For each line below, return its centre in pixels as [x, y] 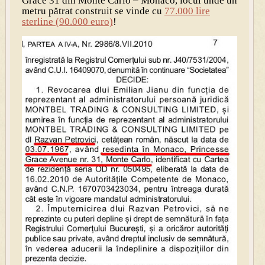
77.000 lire [187, 11]
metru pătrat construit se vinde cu [93, 11]
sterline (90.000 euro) [67, 21]
